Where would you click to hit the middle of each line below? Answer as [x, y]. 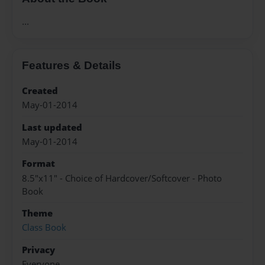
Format [38, 164]
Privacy [38, 250]
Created [40, 91]
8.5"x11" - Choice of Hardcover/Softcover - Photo [122, 178]
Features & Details [72, 65]
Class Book [44, 228]
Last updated [52, 127]
